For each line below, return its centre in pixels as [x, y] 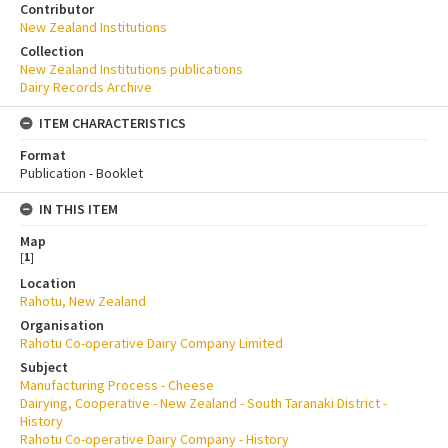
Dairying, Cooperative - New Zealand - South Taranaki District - [203, 402]
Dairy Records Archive [86, 86]
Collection [52, 50]
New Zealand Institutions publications [131, 68]
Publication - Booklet [81, 172]
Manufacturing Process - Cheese [117, 384]
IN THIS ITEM [78, 208]
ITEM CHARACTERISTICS [112, 122]
